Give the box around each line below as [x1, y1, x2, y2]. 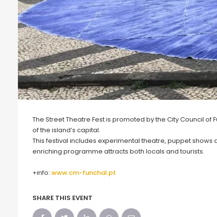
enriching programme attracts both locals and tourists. [32, 147, 204, 156]
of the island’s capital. [32, 125, 100, 135]
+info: [32, 168, 51, 178]
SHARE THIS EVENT [32, 193, 93, 203]
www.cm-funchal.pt [51, 168, 116, 178]
